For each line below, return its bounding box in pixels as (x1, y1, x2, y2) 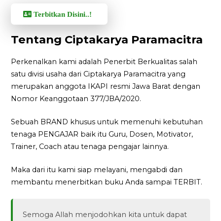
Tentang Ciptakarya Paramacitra (11, 33, 203, 47)
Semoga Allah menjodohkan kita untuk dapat (23, 210, 187, 220)
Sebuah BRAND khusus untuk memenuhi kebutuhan (11, 117, 203, 127)
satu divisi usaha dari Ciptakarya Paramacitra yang (11, 70, 186, 79)
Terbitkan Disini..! (32, 10, 92, 18)
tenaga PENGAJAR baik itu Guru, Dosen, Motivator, (11, 130, 193, 139)
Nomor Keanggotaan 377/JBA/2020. (11, 94, 142, 104)
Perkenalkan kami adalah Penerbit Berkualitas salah (11, 57, 198, 67)
